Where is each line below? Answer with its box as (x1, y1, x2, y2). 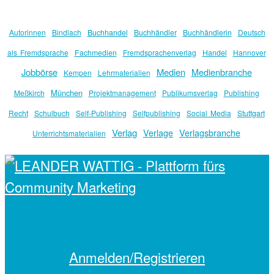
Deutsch (237, 26, 265, 37)
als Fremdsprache (7, 46, 68, 57)
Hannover (232, 46, 266, 57)
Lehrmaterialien (97, 67, 150, 78)
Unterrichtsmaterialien (32, 127, 106, 138)
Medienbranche (191, 65, 252, 78)
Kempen (63, 67, 92, 78)
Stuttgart (237, 107, 265, 118)
